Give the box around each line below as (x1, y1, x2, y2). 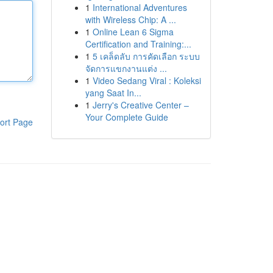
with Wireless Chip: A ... (85, 13, 176, 26)
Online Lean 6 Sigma (92, 26, 174, 38)
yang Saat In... (85, 87, 141, 99)
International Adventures (92, 1, 187, 13)
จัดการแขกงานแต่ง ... (85, 62, 167, 74)
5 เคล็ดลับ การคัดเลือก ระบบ (92, 50, 200, 62)
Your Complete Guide (85, 111, 168, 123)
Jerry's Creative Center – (92, 99, 189, 111)
